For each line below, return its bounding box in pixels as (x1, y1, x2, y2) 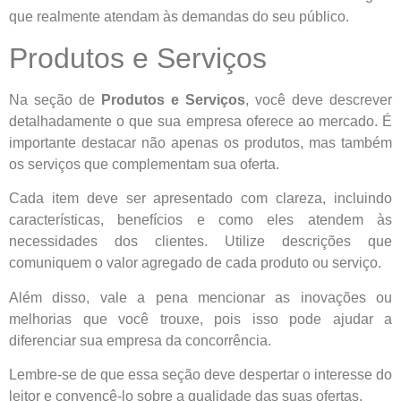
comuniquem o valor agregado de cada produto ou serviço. (9, 255, 381, 271)
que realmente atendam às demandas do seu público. (9, 9, 349, 25)
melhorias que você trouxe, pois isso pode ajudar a (9, 311, 392, 327)
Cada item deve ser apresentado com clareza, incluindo (9, 191, 392, 207)
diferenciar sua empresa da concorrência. (9, 332, 271, 348)
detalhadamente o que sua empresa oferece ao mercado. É (9, 113, 392, 129)
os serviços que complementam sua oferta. (9, 156, 279, 172)
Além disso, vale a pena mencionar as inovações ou (9, 289, 392, 305)
